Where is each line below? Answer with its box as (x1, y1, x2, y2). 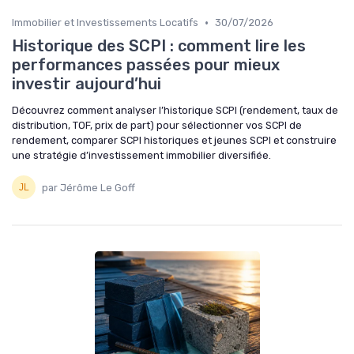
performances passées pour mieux (12, 55, 280, 75)
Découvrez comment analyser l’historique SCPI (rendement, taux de (12, 104, 338, 117)
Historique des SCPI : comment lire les (12, 36, 306, 56)
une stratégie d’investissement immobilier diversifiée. (12, 149, 271, 162)
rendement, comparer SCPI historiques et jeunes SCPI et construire (12, 134, 337, 147)
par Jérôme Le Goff (42, 181, 135, 194)
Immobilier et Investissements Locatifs (12, 17, 198, 29)
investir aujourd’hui (12, 74, 161, 94)
